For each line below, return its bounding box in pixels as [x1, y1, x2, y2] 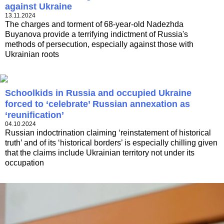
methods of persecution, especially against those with [5, 40, 193, 49]
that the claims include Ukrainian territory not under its [5, 148, 194, 157]
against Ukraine [5, 1, 72, 12]
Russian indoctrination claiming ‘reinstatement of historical [5, 128, 211, 137]
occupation [5, 158, 44, 167]
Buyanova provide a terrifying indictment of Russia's [5, 30, 188, 39]
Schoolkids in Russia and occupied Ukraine [5, 88, 191, 98]
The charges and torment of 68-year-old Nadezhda [5, 20, 183, 29]
